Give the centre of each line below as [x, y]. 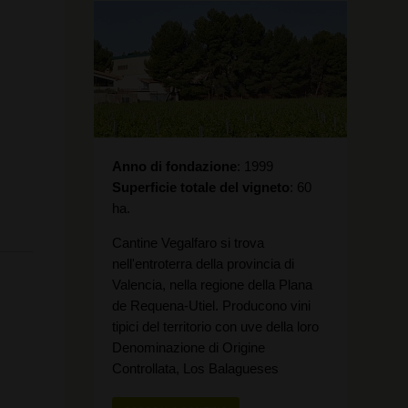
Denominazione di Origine [189, 347]
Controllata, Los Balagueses [195, 368]
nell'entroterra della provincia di [203, 264]
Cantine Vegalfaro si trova [188, 243]
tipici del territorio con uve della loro [215, 326]
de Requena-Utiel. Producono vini [211, 306]
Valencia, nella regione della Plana [212, 285]
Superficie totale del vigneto [201, 187]
